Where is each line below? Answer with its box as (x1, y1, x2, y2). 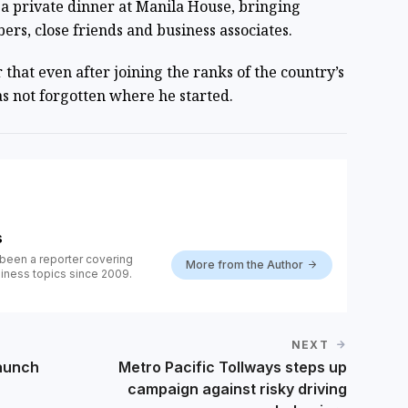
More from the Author (185, 258, 303, 272)
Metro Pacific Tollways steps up (117, 358, 347, 377)
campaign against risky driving (127, 380, 347, 399)
